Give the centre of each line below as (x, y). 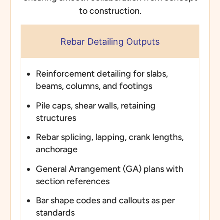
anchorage (56, 150)
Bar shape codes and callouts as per (105, 200)
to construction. (110, 11)
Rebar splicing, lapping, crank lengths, (110, 137)
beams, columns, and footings (94, 86)
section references (72, 181)
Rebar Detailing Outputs (110, 42)
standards (55, 212)
